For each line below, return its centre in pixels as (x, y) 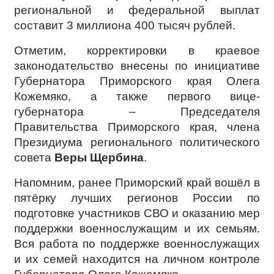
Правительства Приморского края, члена (137, 127)
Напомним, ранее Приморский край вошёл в (137, 182)
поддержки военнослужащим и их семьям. (137, 228)
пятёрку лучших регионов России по (137, 198)
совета (34, 157)
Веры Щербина (99, 157)
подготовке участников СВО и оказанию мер (137, 213)
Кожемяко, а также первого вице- (137, 96)
